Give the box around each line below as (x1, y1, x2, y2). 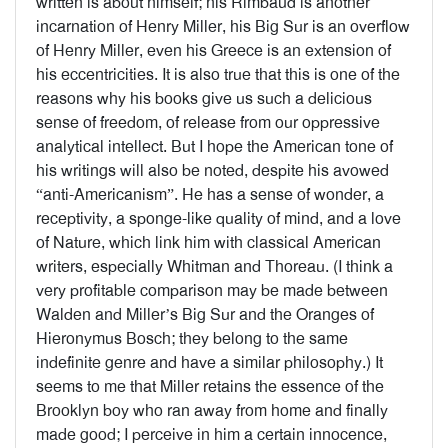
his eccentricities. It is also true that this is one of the (36, 64, 400, 85)
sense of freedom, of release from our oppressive (36, 112, 380, 133)
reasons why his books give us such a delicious (36, 88, 372, 109)
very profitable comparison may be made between (36, 280, 388, 301)
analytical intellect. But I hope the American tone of (36, 136, 393, 157)
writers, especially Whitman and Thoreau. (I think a (36, 256, 393, 277)
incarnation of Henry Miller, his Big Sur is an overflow (36, 16, 410, 37)
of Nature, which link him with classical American (36, 232, 381, 253)
